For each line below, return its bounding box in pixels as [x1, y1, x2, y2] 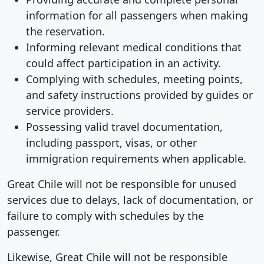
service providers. [26, 103, 114, 118]
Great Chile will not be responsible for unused [7, 176, 236, 191]
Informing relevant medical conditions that [26, 39, 242, 54]
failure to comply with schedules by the [7, 208, 204, 223]
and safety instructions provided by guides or [26, 87, 253, 102]
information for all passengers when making [26, 8, 248, 22]
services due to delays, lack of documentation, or [7, 192, 253, 207]
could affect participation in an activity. [26, 55, 221, 70]
